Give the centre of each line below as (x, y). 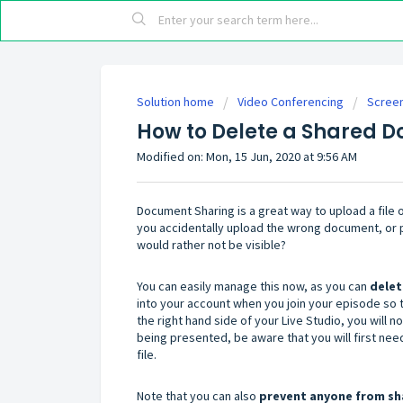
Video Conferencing (291, 102)
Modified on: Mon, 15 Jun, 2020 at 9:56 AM (247, 157)
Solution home (177, 102)
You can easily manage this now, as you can (253, 286)
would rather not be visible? (211, 244)
